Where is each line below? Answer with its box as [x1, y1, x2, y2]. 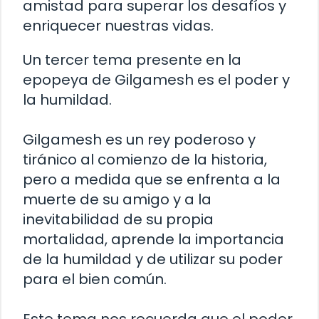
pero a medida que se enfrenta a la [23, 169, 281, 190]
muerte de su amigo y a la [23, 189, 211, 210]
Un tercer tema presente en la [23, 50, 241, 70]
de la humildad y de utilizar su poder [23, 249, 283, 270]
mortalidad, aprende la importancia [23, 229, 284, 250]
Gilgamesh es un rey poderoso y [23, 130, 256, 150]
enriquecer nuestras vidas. [23, 16, 214, 36]
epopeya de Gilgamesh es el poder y [23, 70, 290, 90]
